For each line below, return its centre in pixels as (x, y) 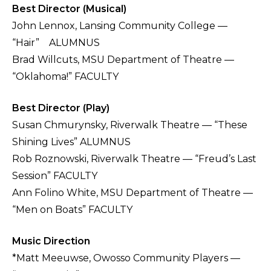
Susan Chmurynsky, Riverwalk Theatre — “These (130, 125)
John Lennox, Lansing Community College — (120, 26)
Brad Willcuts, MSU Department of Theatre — (123, 60)
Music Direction (51, 241)
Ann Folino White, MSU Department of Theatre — (132, 193)
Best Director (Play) (61, 108)
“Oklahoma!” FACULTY (65, 77)
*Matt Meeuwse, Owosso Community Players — (126, 258)
